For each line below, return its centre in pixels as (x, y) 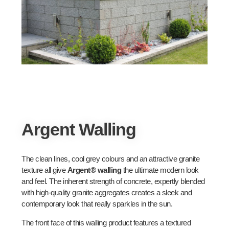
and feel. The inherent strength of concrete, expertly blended (113, 181)
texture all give (44, 170)
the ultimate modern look (160, 170)
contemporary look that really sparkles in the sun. (97, 204)
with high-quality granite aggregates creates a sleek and (107, 193)
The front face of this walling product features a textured (106, 222)
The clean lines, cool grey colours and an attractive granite (111, 159)
